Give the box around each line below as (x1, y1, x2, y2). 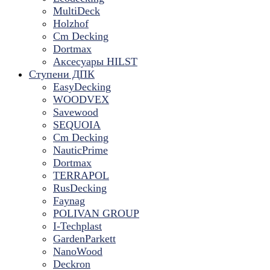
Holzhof (53, 17, 89, 30)
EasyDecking (53, 81, 111, 93)
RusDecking (53, 182, 107, 194)
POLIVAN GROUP (53, 207, 139, 219)
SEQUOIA (53, 119, 101, 131)
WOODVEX (53, 93, 109, 105)
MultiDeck (53, 5, 100, 17)
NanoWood (53, 245, 102, 257)
